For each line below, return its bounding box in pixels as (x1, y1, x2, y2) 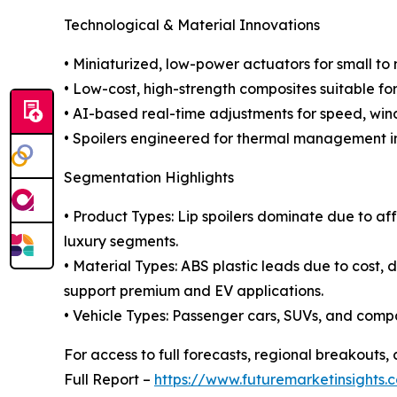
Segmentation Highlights (64, 167, 234, 186)
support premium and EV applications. (64, 281, 323, 300)
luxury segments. (64, 231, 178, 250)
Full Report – (64, 370, 154, 388)
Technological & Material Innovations (64, 15, 320, 34)
